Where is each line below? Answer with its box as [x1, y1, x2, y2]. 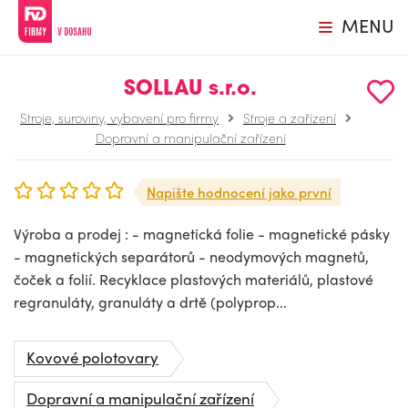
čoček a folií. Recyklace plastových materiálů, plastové [14, 269, 373, 290]
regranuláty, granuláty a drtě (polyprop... [14, 291, 287, 312]
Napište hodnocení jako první [147, 182, 331, 202]
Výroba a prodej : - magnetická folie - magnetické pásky [14, 223, 390, 244]
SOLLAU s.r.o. [124, 79, 257, 100]
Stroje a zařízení [243, 108, 336, 127]
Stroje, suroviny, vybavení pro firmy [20, 108, 219, 127]
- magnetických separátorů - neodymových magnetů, [14, 246, 369, 267]
